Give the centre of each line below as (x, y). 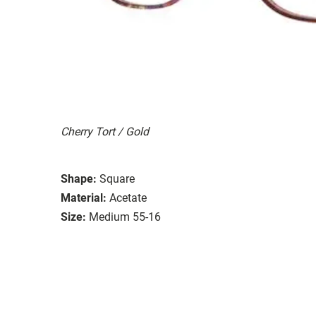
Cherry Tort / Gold (105, 131)
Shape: (79, 178)
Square (117, 178)
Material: (84, 197)
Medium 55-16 (125, 217)
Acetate (128, 197)
